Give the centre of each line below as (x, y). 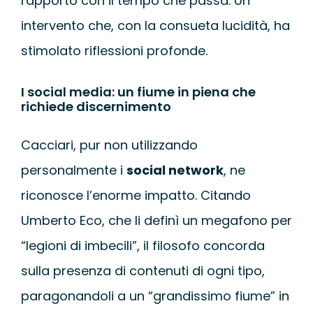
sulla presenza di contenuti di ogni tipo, (143, 271)
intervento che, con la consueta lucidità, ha (155, 25)
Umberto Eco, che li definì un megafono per (156, 221)
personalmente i (73, 170)
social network (175, 170)
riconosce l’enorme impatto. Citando (136, 196)
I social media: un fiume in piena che (138, 92)
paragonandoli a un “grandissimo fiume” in (155, 296)
